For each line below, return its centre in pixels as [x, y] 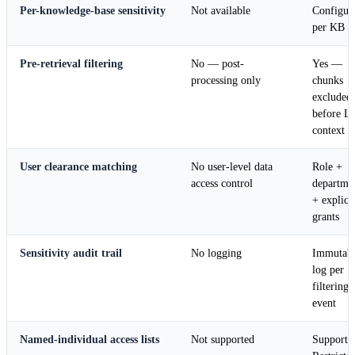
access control [222, 184]
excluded [332, 97]
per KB [328, 28]
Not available [221, 11]
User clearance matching [78, 167]
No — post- [218, 64]
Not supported [223, 340]
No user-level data [232, 167]
